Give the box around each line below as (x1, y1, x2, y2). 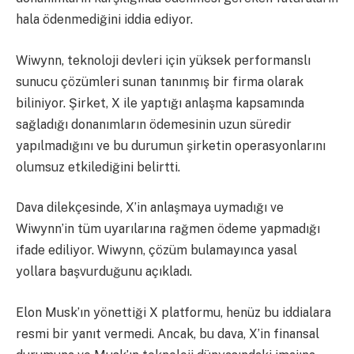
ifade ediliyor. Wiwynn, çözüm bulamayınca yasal (16, 243, 297, 258)
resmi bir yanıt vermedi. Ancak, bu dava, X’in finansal (16, 326, 319, 341)
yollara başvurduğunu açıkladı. (16, 264, 192, 280)
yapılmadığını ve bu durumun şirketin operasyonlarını (16, 137, 326, 153)
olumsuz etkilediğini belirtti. (16, 159, 180, 175)
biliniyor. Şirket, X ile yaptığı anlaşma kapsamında (16, 95, 304, 111)
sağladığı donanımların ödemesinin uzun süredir (16, 116, 292, 132)
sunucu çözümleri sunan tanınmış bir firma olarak (16, 73, 303, 89)
